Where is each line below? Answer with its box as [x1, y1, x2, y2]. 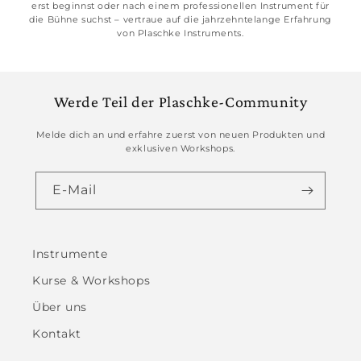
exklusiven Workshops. [126, 143, 235, 154]
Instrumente [32, 247, 108, 261]
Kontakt [32, 326, 81, 341]
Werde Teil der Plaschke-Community [53, 93, 308, 110]
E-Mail [52, 182, 97, 197]
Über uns [32, 300, 87, 314]
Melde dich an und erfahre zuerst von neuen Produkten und [35, 129, 326, 140]
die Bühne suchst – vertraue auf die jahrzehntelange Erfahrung [29, 14, 332, 25]
